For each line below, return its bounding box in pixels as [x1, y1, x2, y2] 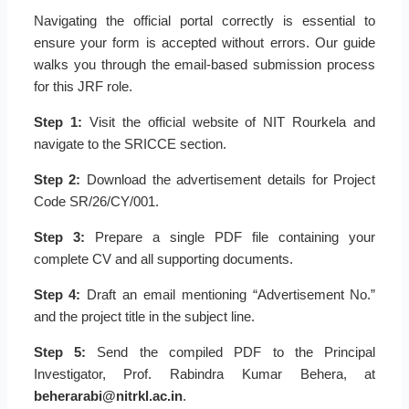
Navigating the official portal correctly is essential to [33, 13, 376, 29]
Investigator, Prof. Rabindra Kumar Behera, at [33, 366, 376, 383]
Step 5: [33, 344, 86, 361]
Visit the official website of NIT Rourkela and [81, 114, 376, 131]
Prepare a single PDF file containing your [84, 229, 376, 246]
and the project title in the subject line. [33, 309, 255, 325]
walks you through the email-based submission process [33, 57, 376, 73]
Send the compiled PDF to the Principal [85, 344, 376, 361]
